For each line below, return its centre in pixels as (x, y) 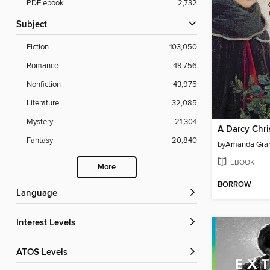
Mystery (40, 122)
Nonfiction (44, 85)
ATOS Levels (45, 253)
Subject (34, 25)
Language (39, 194)
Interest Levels (47, 223)
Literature (43, 103)
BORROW (234, 185)
